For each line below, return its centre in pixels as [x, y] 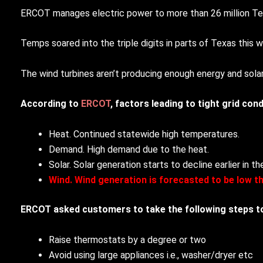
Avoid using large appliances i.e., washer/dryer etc [151, 255]
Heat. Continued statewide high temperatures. [144, 134]
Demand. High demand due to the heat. [129, 149]
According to [51, 104]
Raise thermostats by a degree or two [127, 240]
